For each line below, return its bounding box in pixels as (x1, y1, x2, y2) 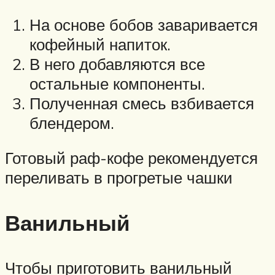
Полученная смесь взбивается (29, 93, 254, 113)
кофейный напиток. (29, 34, 171, 54)
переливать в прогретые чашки (5, 168, 233, 188)
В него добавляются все (29, 53, 205, 74)
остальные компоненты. (29, 73, 205, 93)
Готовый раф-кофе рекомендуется (5, 148, 258, 168)
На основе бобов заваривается (29, 14, 258, 34)
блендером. (29, 112, 114, 133)
